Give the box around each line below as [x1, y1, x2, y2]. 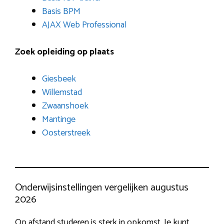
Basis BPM [42, 4, 80, 19]
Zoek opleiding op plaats [15, 44, 114, 60]
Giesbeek [42, 71, 76, 87]
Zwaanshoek [42, 98, 88, 114]
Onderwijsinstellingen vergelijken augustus [15, 179, 188, 196]
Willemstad [42, 85, 82, 100]
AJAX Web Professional [42, 17, 126, 33]
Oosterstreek [42, 125, 90, 141]
